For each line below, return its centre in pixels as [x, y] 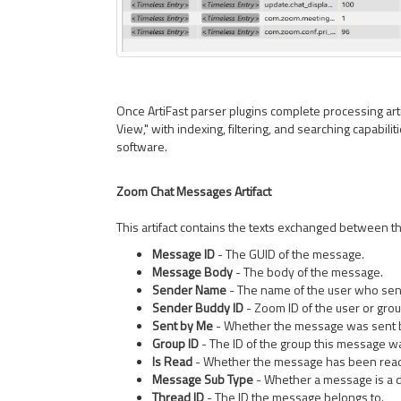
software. [142, 146]
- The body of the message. [308, 272]
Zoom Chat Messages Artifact [194, 191]
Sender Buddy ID [198, 307]
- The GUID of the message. [290, 254]
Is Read [172, 361]
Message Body [192, 272]
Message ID [183, 254]
